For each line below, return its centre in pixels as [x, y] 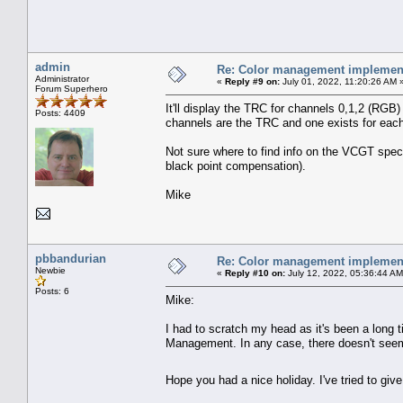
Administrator [62, 78]
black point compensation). [236, 166]
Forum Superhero [72, 88]
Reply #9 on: [252, 81]
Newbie [50, 270]
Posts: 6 [52, 291]
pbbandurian [71, 258]
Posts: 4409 [60, 112]
